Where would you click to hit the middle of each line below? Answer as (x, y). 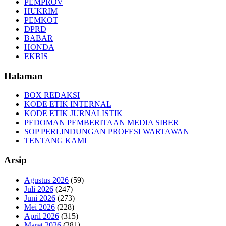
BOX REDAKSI (52, 95)
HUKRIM (41, 11)
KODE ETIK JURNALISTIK (73, 114)
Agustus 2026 (46, 180)
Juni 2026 (40, 198)
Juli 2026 (39, 189)
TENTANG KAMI (55, 141)
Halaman (23, 76)
